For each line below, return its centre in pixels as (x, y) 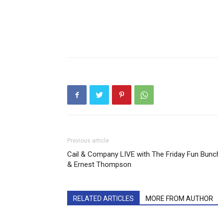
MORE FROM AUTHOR (179, 199)
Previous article (88, 141)
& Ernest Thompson (99, 164)
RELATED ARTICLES (103, 199)
